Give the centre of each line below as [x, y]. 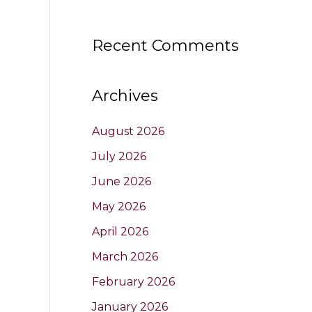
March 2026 [125, 256]
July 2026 [119, 156]
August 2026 [128, 131]
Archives [125, 95]
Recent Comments [165, 45]
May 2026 [119, 206]
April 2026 [120, 231]
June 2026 [122, 181]
